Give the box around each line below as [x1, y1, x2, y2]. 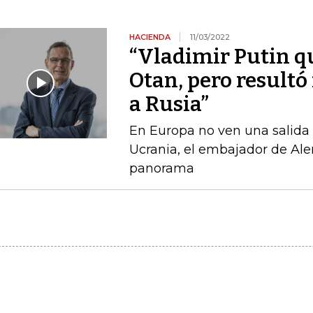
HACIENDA [129, 31, 173, 42]
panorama [129, 160, 194, 176]
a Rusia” [129, 91, 209, 117]
